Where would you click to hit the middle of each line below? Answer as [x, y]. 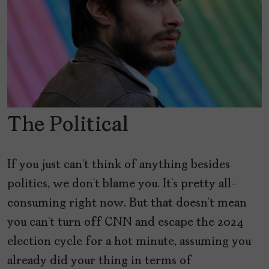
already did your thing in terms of [99, 261]
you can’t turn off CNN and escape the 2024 [125, 223]
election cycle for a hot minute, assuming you [129, 242]
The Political [68, 126]
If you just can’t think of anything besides [119, 165]
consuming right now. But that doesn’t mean [127, 204]
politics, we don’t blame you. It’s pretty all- [122, 185]
